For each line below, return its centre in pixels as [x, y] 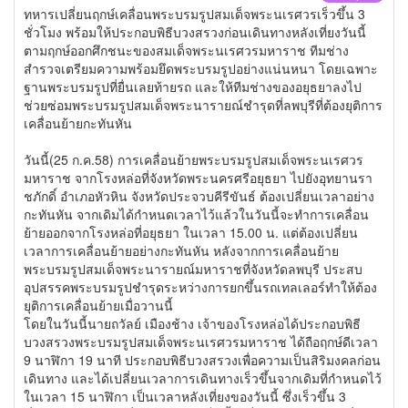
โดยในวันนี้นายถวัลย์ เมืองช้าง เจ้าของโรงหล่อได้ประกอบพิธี [192, 323]
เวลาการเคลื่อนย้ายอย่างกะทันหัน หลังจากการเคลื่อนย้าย [181, 250]
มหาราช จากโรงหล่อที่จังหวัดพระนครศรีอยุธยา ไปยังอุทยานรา [198, 178]
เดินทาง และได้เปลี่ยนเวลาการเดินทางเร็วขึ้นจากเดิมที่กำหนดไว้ [203, 378]
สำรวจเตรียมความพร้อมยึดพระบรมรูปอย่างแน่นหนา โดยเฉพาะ [201, 68]
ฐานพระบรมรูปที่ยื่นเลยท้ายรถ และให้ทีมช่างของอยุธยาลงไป [193, 87]
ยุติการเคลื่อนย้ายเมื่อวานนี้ [98, 305]
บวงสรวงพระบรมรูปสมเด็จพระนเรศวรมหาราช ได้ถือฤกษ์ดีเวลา [201, 342]
